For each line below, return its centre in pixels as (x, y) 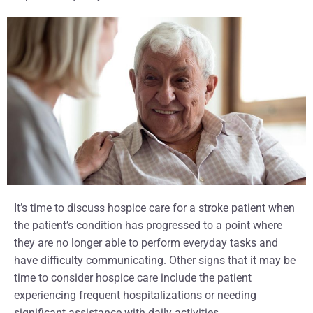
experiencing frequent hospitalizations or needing (135, 296)
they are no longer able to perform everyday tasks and (146, 243)
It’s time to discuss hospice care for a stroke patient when (154, 208)
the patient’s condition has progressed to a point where (148, 226)
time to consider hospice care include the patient (133, 278)
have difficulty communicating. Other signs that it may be (155, 261)
